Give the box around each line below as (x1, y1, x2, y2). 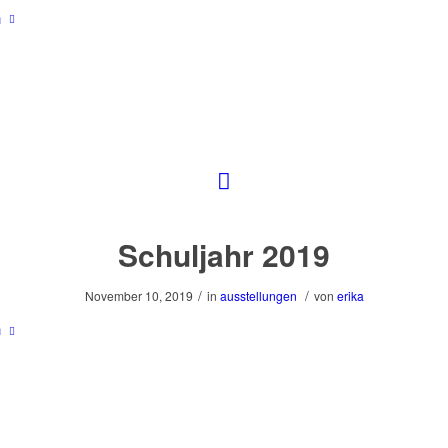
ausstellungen (219, 287, 297, 305)
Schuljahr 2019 (118, 233, 330, 277)
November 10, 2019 (84, 287, 193, 305)
